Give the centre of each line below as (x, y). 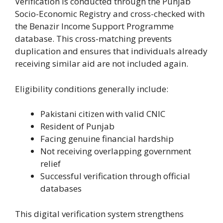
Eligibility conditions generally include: (92, 89)
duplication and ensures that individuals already (111, 51)
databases (61, 189)
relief (51, 164)
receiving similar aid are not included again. (102, 64)
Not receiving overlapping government (116, 151)
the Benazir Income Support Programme (94, 26)
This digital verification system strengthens (99, 214)
